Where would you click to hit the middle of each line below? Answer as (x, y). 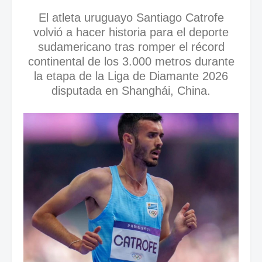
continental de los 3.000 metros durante (131, 61)
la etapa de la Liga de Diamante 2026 (131, 76)
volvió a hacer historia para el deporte (131, 32)
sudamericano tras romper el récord (131, 47)
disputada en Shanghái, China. (131, 91)
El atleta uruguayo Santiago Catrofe (131, 18)
